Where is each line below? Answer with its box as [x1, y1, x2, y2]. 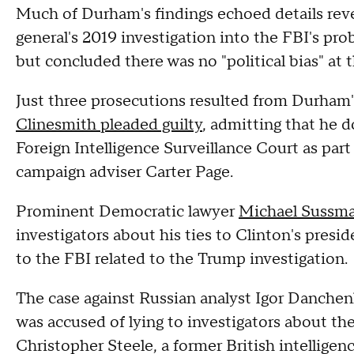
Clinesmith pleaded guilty [16, 115, 202, 136]
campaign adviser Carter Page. [16, 162, 237, 183]
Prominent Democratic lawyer [16, 201, 239, 223]
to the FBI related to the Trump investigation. [16, 249, 352, 270]
